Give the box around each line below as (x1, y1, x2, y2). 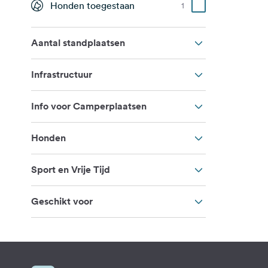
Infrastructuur (31, 68, 92, 81)
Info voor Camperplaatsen (31, 100, 147, 112)
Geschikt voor (31, 195, 93, 208)
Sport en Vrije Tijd (31, 163, 110, 176)
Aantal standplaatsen (31, 36, 125, 49)
